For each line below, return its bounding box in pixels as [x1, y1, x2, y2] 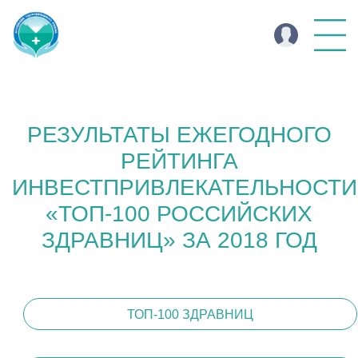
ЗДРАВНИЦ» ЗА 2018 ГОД [41, 228, 317, 253]
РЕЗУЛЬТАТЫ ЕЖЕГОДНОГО [26, 122, 332, 147]
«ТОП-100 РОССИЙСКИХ [46, 201, 312, 226]
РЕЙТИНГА [120, 149, 238, 173]
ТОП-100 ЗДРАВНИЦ [127, 308, 253, 321]
